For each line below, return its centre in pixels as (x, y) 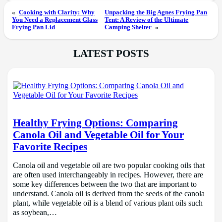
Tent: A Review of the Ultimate (147, 20)
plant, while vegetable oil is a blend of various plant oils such (108, 203)
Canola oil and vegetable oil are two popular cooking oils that (109, 165)
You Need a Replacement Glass (55, 20)
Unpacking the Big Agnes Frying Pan (156, 13)
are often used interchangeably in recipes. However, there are (108, 175)
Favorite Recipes (50, 146)
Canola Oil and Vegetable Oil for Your (98, 135)
